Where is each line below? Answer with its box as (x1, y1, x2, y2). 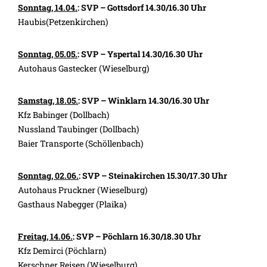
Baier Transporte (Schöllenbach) (18, 138, 143, 150)
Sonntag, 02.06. (18, 170, 79, 182)
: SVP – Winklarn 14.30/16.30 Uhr (78, 95, 209, 107)
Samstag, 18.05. (18, 95, 78, 107)
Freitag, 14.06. (18, 231, 73, 243)
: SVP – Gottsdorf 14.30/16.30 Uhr (77, 2, 206, 14)
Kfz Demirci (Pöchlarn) (18, 245, 106, 257)
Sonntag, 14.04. (18, 2, 77, 14)
